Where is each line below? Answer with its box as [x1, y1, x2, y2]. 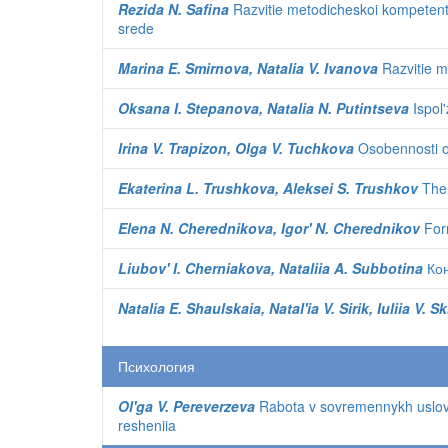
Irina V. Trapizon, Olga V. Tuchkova [118, 138, 354, 158]
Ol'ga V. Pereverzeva [118, 396, 255, 416]
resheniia [118, 415, 176, 435]
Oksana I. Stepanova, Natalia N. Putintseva [118, 98, 409, 118]
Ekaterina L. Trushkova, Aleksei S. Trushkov [118, 178, 418, 198]
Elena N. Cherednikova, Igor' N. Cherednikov [118, 218, 420, 238]
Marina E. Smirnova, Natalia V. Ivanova [118, 58, 378, 78]
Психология [118, 356, 195, 376]
